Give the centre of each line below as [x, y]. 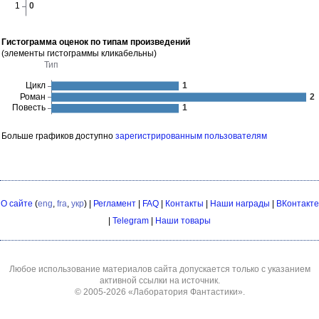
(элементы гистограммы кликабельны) [79, 53]
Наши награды [240, 204]
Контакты [184, 204]
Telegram [131, 221]
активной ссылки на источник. [159, 281]
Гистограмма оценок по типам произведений [96, 42]
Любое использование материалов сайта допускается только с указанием [159, 269]
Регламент [114, 204]
